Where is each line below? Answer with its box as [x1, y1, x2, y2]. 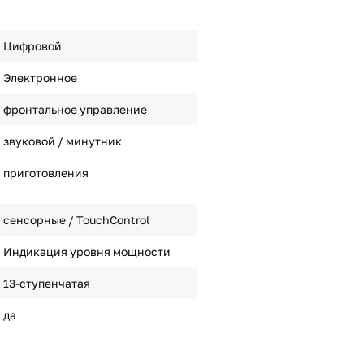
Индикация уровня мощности [2, 245, 171, 258]
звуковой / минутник [2, 134, 122, 148]
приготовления [2, 166, 89, 180]
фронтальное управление [2, 102, 147, 116]
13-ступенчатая [2, 276, 90, 290]
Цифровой [2, 39, 62, 53]
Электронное [2, 71, 77, 84]
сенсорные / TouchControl [2, 213, 149, 227]
